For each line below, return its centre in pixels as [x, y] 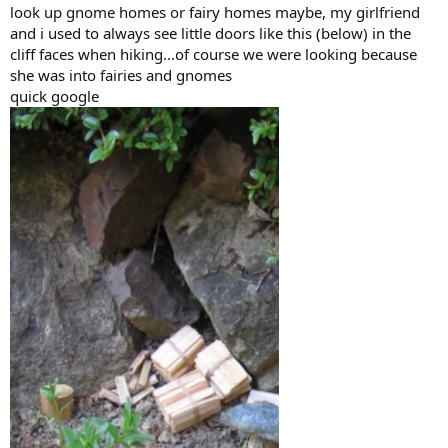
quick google [54, 96]
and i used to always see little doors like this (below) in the [210, 33]
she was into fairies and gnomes [121, 75]
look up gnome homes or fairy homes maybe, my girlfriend [215, 12]
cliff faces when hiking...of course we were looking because [213, 54]
